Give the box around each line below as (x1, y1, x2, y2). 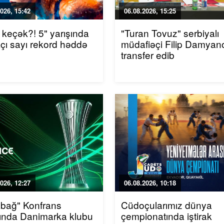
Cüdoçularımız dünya (121, 198, 212, 211)
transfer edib (121, 48, 175, 61)
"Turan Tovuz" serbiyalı (121, 26, 219, 39)
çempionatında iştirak (121, 209, 212, 222)
